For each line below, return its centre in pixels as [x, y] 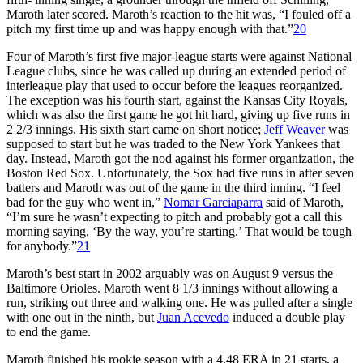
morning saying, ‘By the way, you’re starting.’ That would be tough [179, 231]
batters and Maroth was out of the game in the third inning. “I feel [173, 187]
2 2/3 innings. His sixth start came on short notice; [135, 129]
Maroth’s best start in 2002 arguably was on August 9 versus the [170, 273]
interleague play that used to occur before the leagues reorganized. [175, 85]
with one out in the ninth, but [82, 317]
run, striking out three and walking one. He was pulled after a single [179, 302]
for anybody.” [42, 246]
